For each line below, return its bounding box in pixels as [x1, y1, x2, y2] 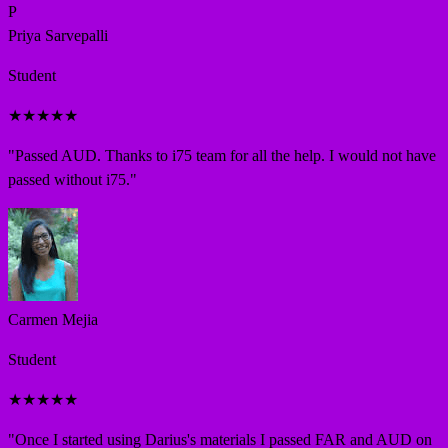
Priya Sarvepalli [8, 27, 108, 45]
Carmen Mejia [8, 311, 98, 329]
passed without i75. [8, 171, 130, 189]
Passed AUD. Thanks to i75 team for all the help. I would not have [15, 147, 436, 165]
